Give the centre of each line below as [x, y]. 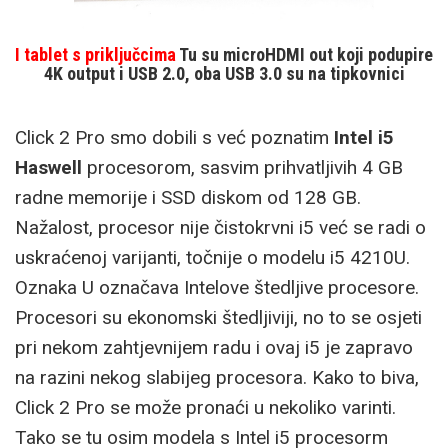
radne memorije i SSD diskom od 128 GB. [188, 198]
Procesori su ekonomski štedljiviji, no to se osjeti [218, 318]
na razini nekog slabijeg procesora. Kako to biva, [217, 378]
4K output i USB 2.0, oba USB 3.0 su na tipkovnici [224, 74]
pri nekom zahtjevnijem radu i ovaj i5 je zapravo [214, 348]
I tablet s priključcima [95, 55]
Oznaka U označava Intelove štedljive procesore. [217, 288]
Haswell [48, 168]
